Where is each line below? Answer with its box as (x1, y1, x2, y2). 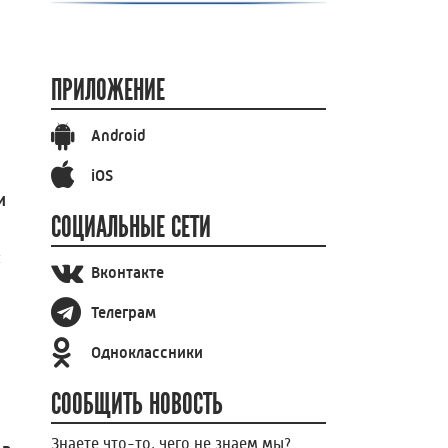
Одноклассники (91, 342, 203, 362)
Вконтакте (91, 262, 164, 282)
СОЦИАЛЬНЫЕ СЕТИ (51, 210, 211, 246)
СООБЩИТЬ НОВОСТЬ (51, 387, 223, 423)
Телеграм (91, 302, 156, 322)
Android (91, 125, 145, 145)
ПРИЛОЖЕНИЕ (51, 73, 165, 109)
